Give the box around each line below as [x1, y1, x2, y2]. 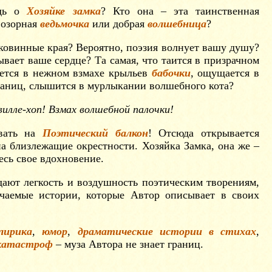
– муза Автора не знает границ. [53, 238, 203, 250]
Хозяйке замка [27, 5, 101, 17]
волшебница [148, 18, 206, 30]
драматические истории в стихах [77, 225, 257, 237]
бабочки [151, 67, 191, 79]
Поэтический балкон [42, 127, 148, 139]
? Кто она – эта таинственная [100, 5, 260, 17]
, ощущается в [190, 67, 260, 79]
